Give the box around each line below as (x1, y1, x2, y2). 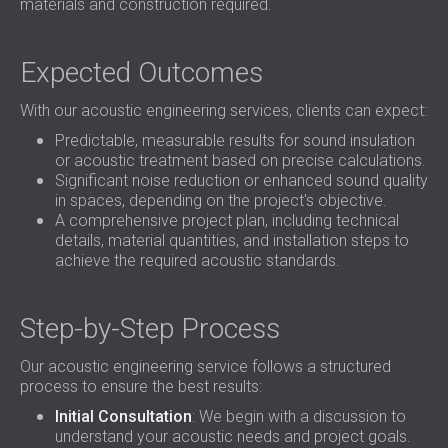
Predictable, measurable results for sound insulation (55, 131, 415, 150)
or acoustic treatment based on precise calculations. (55, 151, 426, 170)
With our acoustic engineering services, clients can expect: (20, 101, 427, 120)
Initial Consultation (55, 407, 192, 426)
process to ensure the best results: (20, 377, 262, 396)
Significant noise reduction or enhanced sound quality (55, 171, 428, 190)
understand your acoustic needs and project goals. (55, 427, 411, 446)
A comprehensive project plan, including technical (55, 211, 399, 230)
